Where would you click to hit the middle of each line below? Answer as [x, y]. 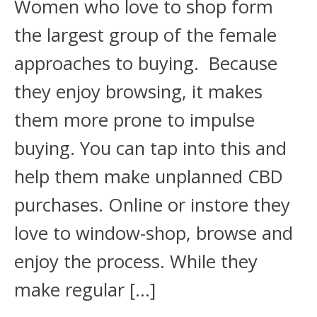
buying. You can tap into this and [150, 148]
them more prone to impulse [134, 120]
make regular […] [85, 289]
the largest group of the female [145, 35]
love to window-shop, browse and [154, 233]
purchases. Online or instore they [152, 204]
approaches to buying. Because [146, 63]
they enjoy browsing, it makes [138, 91]
